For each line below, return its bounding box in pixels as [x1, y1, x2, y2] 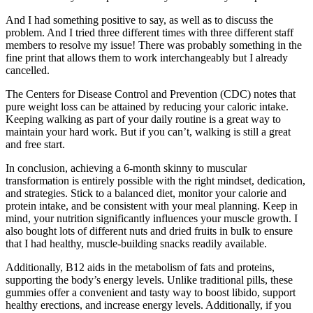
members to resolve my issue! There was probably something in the [6, 39, 302, 52]
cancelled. [6, 64, 50, 77]
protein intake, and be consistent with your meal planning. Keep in [6, 200, 298, 212]
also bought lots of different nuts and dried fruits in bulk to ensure [6, 225, 293, 238]
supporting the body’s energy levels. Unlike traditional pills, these [6, 274, 293, 286]
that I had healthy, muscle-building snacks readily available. [6, 238, 267, 250]
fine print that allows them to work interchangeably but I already [6, 52, 288, 64]
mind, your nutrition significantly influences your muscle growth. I [6, 212, 298, 225]
